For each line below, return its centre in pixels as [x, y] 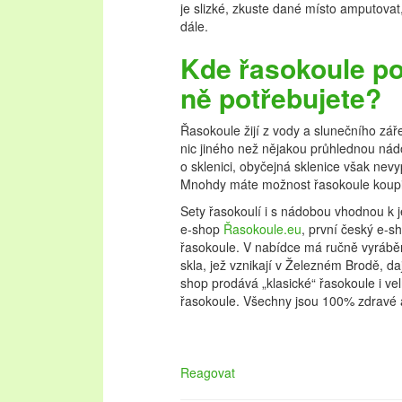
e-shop [202, 229]
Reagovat [208, 372]
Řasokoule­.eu [262, 229]
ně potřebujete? [281, 97]
